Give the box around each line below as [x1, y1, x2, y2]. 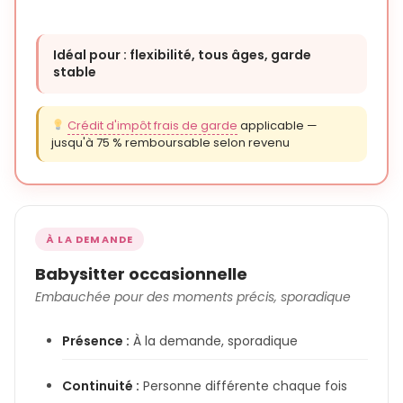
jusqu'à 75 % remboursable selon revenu [51, 133, 290, 151]
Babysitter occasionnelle [35, 262, 247, 285]
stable [53, 62, 96, 81]
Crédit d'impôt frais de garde [67, 116, 237, 134]
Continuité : [62, 376, 139, 395]
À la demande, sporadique [130, 331, 298, 350]
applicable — [237, 116, 318, 134]
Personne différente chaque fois [139, 376, 347, 395]
